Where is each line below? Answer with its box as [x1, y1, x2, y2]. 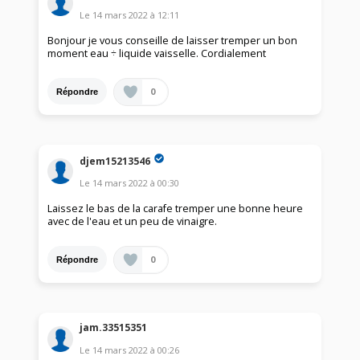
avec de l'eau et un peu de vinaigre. [47, 215, 218, 229]
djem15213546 [80, 153, 151, 168]
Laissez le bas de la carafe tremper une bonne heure [47, 202, 304, 216]
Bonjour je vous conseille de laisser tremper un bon [47, 34, 298, 48]
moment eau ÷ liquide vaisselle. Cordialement [47, 47, 267, 61]
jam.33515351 [80, 320, 148, 334]
